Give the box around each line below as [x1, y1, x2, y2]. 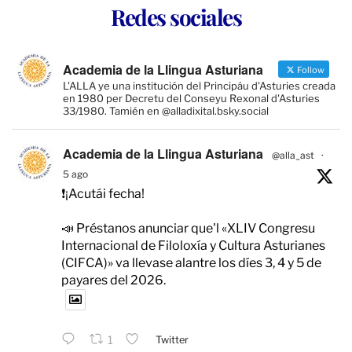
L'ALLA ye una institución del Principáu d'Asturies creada [63, 79, 335, 93]
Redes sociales [111, 2, 241, 32]
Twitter [155, 334, 189, 346]
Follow [295, 64, 324, 76]
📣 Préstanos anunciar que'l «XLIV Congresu [61, 221, 315, 236]
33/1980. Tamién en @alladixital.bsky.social [63, 104, 269, 118]
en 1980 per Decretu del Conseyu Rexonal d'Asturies [63, 92, 320, 105]
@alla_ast [272, 149, 314, 162]
